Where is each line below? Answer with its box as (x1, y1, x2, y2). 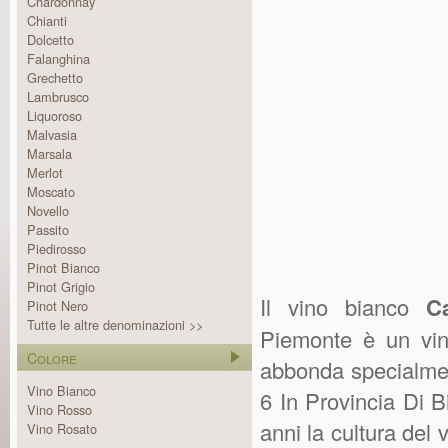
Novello (27, 201, 69, 220)
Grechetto (27, 68, 83, 87)
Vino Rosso (27, 400, 92, 419)
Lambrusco (27, 87, 89, 106)
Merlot (27, 163, 63, 182)
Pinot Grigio (27, 277, 95, 296)
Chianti (27, 11, 67, 30)
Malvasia (27, 125, 77, 144)
